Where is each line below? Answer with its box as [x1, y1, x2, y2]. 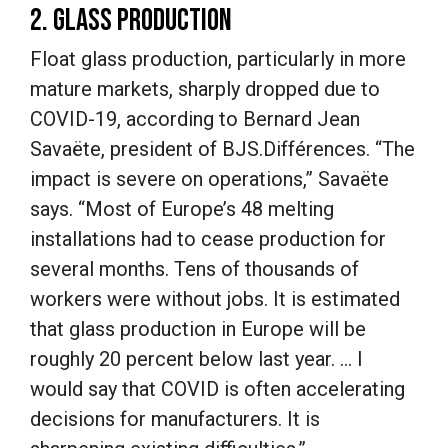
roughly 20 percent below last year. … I [30, 346, 363, 371]
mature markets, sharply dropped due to [30, 76, 380, 101]
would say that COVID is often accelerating [30, 376, 405, 401]
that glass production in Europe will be [30, 316, 366, 341]
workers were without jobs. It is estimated [30, 286, 400, 311]
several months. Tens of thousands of [30, 256, 359, 281]
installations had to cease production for [30, 226, 386, 251]
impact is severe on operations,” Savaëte [30, 166, 389, 191]
